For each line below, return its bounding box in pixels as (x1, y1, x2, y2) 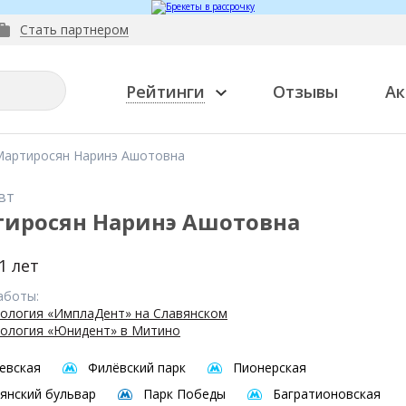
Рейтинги (126, 81, 205, 102)
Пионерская (233, 359, 306, 376)
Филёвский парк (88, 359, 186, 376)
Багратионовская (273, 385, 381, 402)
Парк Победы (143, 385, 226, 402)
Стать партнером (20, 21, 129, 38)
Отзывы (273, 81, 339, 102)
